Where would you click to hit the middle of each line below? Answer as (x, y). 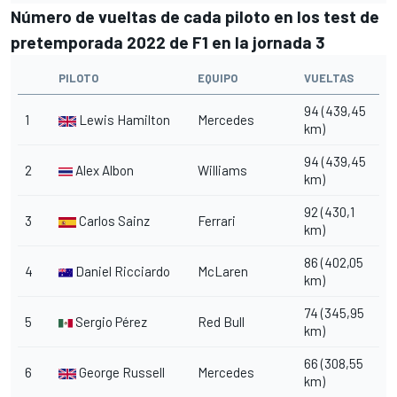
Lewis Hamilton (123, 119)
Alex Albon (103, 170)
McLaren (223, 271)
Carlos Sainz (113, 220)
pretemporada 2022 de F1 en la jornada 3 (168, 42)
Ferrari (217, 220)
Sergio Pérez (110, 321)
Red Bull (221, 321)
